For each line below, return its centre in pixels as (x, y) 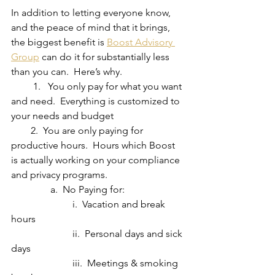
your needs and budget (62, 116)
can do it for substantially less (106, 57)
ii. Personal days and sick (42, 234)
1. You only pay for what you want (22, 87)
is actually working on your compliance (97, 160)
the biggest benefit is (59, 42)
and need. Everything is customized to (97, 101)
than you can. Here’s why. (67, 72)
